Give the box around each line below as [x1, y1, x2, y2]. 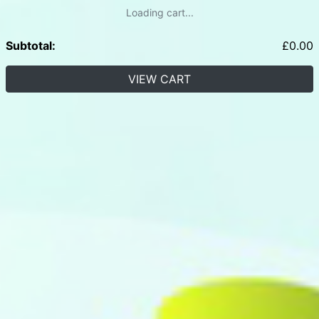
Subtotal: [6, 38, 56, 53]
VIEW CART [128, 71, 191, 86]
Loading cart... [125, 6, 194, 19]
